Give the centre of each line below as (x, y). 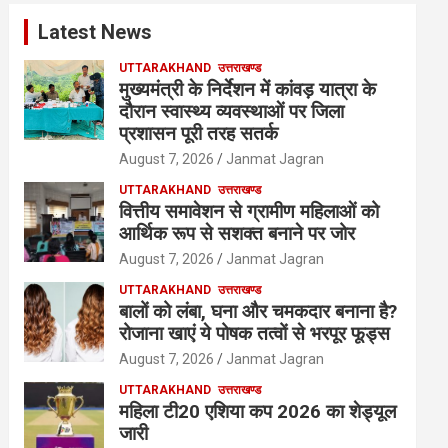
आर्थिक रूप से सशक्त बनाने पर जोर (237, 234)
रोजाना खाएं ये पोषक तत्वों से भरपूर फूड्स (255, 334)
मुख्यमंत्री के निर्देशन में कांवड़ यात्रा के (248, 90)
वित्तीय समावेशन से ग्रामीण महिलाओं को (249, 212)
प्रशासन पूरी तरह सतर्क (199, 134)
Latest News (95, 32)
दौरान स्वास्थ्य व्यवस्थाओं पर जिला (232, 112)
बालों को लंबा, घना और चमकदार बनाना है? (258, 312)
